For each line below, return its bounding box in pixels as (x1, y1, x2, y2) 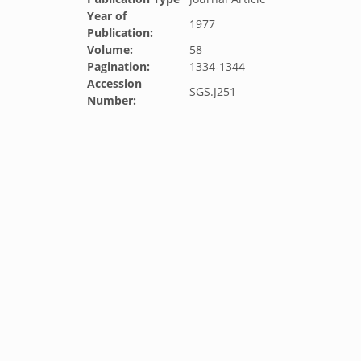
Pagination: (87, 59, 150, 74)
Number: (87, 93, 136, 108)
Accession (87, 76, 142, 91)
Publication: (87, 25, 153, 40)
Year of (87, 8, 127, 23)
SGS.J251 (189, 84, 236, 99)
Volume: (87, 42, 133, 57)
